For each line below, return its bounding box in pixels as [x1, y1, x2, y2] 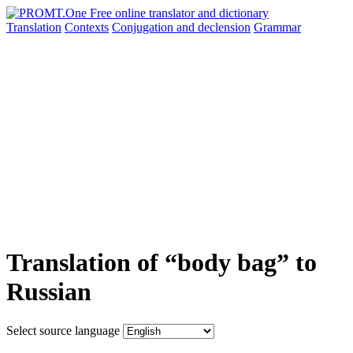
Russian [6, 277, 91, 307]
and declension [176, 20, 251, 34]
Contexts [65, 20, 109, 34]
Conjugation [112, 20, 176, 34]
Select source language [6, 323, 120, 337]
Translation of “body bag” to [6, 248, 317, 277]
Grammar [254, 20, 301, 34]
